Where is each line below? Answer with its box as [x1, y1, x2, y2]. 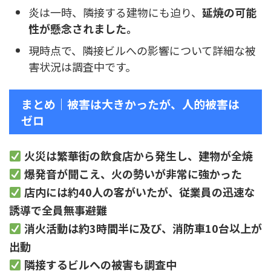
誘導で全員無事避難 [9, 202, 107, 218]
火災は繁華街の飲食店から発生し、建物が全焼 [24, 148, 253, 164]
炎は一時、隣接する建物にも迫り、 [28, 4, 202, 20]
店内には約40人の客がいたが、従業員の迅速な [24, 184, 255, 200]
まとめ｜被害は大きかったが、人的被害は [21, 96, 240, 113]
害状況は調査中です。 [28, 58, 136, 74]
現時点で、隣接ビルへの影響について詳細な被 [28, 42, 256, 58]
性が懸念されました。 [28, 20, 137, 36]
